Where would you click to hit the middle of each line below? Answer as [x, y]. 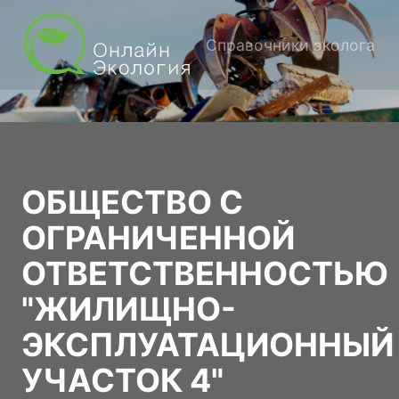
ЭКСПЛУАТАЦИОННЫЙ [208, 344]
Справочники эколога [290, 45]
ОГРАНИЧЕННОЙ [158, 237]
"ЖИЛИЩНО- [129, 309]
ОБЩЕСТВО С [132, 202]
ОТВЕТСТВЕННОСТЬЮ [205, 273]
